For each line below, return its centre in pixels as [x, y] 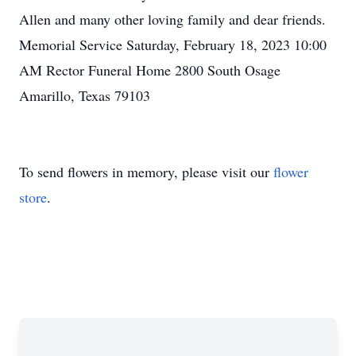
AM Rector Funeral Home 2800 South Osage [150, 70]
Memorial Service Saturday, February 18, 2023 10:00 [173, 44]
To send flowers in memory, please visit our [146, 172]
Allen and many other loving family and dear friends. [172, 19]
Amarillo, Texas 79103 [85, 95]
